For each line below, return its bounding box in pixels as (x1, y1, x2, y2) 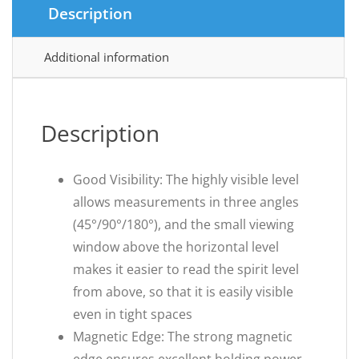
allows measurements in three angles (73, 193, 299, 211)
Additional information (44, 49, 169, 65)
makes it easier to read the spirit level (73, 260, 299, 278)
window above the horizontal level (73, 238, 279, 256)
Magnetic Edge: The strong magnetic (73, 328, 292, 345)
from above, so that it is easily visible (73, 283, 293, 301)
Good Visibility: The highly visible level (73, 171, 299, 188)
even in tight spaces (73, 305, 192, 323)
